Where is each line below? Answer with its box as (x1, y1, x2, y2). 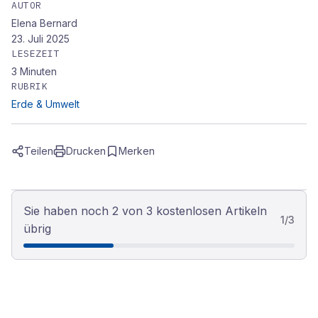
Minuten (20, 65, 57, 77)
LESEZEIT (11, 48, 60, 60)
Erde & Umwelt (11, 98, 79, 110)
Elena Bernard (11, 17, 77, 29)
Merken (119, 145, 155, 157)
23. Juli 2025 (11, 33, 70, 45)
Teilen (24, 145, 53, 157)
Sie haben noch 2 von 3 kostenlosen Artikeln (23, 204, 267, 218)
